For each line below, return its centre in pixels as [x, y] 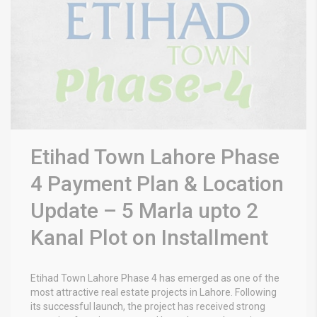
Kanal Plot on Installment [149, 237]
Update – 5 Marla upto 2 [144, 210]
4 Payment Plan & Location [157, 183]
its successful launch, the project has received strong [148, 306]
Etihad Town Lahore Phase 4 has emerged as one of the [155, 278]
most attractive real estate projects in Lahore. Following [154, 292]
